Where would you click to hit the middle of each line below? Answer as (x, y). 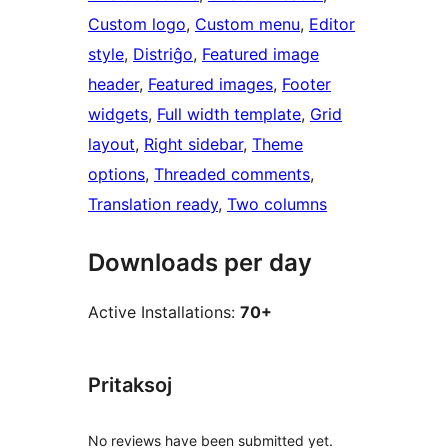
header (113, 84)
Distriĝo (163, 54)
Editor (332, 24)
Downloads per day (200, 263)
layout (111, 144)
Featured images (210, 84)
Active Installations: (164, 312)
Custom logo (137, 24)
